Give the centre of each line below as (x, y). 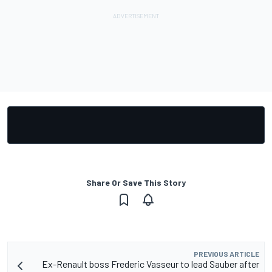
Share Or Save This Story (136, 183)
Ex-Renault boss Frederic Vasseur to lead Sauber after (151, 264)
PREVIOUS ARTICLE (226, 254)
